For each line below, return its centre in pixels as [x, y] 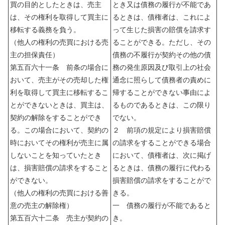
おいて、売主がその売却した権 [59, 80]
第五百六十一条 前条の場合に [59, 68]
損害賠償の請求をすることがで [162, 181]
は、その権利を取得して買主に [59, 17]
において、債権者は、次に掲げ [162, 155]
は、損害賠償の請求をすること [59, 168]
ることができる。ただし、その [162, 42]
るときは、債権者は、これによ [162, 17]
